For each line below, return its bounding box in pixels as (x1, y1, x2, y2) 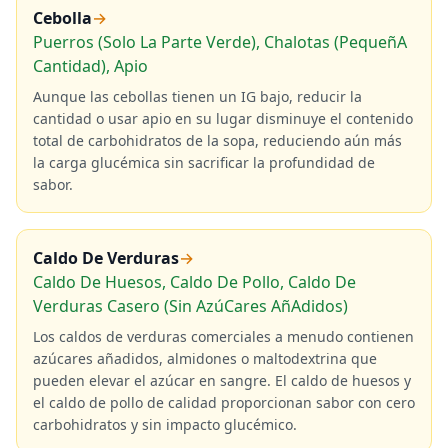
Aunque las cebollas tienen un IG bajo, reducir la (33, 87, 362, 106)
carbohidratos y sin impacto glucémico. (33, 415, 297, 434)
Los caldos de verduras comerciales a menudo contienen (33, 327, 414, 346)
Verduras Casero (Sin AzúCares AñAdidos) (33, 295, 348, 317)
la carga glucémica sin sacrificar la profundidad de (33, 153, 375, 172)
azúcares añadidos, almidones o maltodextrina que (33, 349, 377, 368)
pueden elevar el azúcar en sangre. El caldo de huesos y (33, 371, 411, 390)
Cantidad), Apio (33, 55, 148, 77)
